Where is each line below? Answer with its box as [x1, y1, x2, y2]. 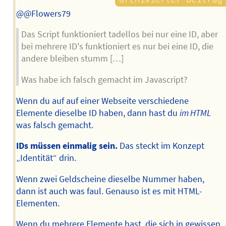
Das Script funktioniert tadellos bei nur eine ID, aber [21, 29, 218, 40]
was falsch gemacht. [16, 119, 93, 131]
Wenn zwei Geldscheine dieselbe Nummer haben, [16, 173, 204, 185]
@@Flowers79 [16, 8, 71, 19]
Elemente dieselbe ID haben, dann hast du [16, 107, 180, 119]
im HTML [179, 107, 211, 119]
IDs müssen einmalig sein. [16, 140, 118, 152]
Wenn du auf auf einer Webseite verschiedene [16, 95, 189, 106]
